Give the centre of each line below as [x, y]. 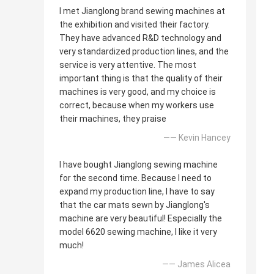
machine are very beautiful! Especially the [141, 219]
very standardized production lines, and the [144, 52]
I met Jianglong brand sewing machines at [142, 11]
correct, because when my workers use [137, 106]
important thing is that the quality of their [141, 79]
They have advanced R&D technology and [140, 38]
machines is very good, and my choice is [138, 92]
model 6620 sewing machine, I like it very [138, 232]
